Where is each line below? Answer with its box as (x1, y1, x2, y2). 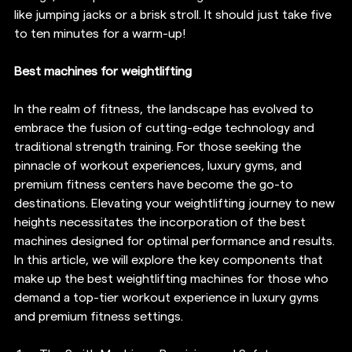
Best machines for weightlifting (14, 65, 192, 79)
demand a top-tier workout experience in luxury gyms (14, 291, 322, 305)
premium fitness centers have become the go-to (14, 178, 296, 192)
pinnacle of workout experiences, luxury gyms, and (14, 159, 305, 173)
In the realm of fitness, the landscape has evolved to (14, 103, 317, 116)
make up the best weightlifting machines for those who (14, 273, 332, 286)
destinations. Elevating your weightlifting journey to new (14, 197, 338, 211)
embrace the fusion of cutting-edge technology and (14, 122, 317, 135)
